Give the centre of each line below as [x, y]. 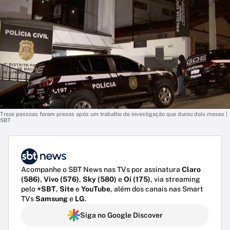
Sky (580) [100, 179]
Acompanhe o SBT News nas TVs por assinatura [101, 170]
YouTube [96, 189]
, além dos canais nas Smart [157, 189]
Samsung [52, 199]
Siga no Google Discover [121, 215]
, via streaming [175, 179]
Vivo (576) [61, 179]
